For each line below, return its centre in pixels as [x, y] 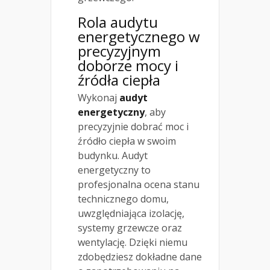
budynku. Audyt [113, 155]
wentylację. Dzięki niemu [133, 242]
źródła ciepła [119, 80]
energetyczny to [114, 170]
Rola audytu [118, 22]
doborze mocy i [128, 65]
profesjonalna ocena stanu [139, 184]
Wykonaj [99, 97]
